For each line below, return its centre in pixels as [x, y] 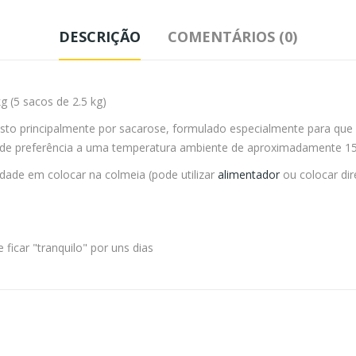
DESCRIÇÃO [100, 37]
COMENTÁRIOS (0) [232, 37]
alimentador [250, 175]
